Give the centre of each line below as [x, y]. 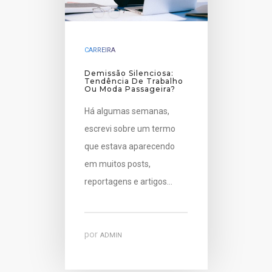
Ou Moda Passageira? [130, 89]
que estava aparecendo [130, 147]
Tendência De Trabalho [134, 81]
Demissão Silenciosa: [129, 73]
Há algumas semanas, [127, 111]
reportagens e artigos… [129, 182]
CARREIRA [100, 50]
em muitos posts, [118, 164]
